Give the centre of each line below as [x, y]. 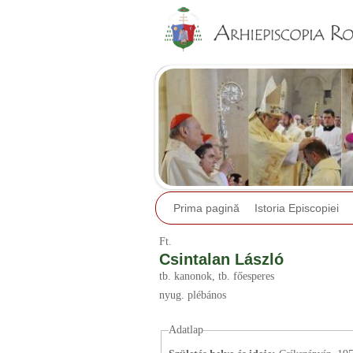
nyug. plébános [193, 295]
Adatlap [186, 330]
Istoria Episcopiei [297, 208]
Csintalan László [221, 259]
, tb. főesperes [243, 276]
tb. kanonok [186, 276]
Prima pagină [206, 208]
